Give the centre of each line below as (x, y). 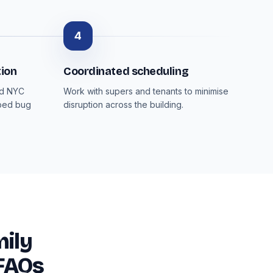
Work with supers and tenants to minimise (146, 91)
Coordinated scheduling (126, 71)
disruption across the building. (123, 105)
